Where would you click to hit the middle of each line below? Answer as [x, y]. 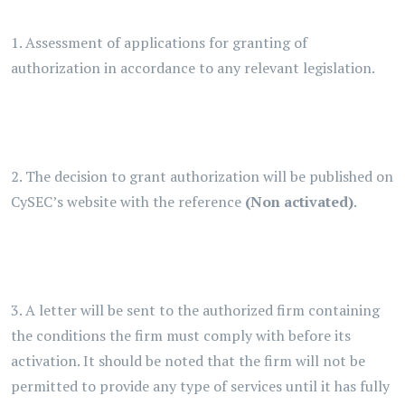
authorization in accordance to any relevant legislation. [193, 68]
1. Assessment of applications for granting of [159, 42]
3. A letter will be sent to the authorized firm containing [195, 310]
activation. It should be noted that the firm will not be [188, 361]
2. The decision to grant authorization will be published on [202, 176]
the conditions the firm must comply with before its [181, 335]
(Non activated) [299, 202]
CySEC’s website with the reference [128, 202]
